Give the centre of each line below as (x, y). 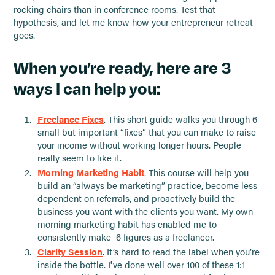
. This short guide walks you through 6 (180, 119)
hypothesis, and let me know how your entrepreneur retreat (134, 22)
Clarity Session (70, 252)
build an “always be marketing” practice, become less (147, 186)
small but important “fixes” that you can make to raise (146, 132)
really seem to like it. (79, 157)
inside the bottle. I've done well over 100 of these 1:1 (141, 265)
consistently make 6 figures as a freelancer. (126, 237)
